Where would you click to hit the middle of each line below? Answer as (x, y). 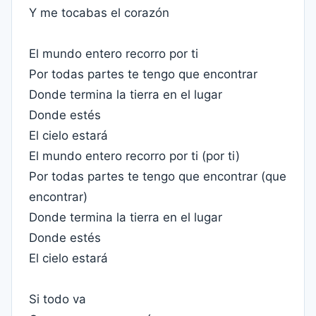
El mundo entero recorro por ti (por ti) (134, 156)
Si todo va (57, 299)
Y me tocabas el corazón (99, 13)
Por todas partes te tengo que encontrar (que (158, 176)
